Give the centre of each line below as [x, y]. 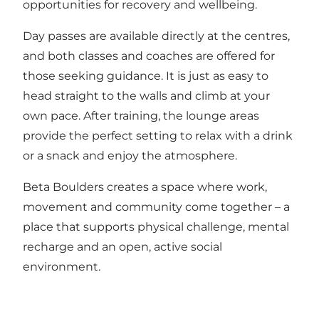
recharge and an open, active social [122, 247]
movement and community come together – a [156, 207]
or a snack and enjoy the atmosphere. [130, 156]
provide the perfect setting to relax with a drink [158, 136]
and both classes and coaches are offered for [149, 56]
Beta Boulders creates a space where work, [145, 187]
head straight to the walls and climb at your [146, 96]
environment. [62, 267]
